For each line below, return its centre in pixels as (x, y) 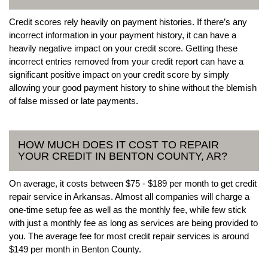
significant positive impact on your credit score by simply (119, 74)
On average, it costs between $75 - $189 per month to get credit (133, 183)
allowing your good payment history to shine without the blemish (133, 87)
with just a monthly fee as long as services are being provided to (133, 223)
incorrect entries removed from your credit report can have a (126, 61)
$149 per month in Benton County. (75, 249)
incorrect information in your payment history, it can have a (123, 35)
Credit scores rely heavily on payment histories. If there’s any (128, 22)
